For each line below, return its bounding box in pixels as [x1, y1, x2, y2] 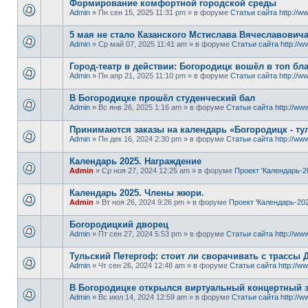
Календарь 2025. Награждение [69, 155, 201, 166]
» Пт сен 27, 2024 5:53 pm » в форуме [90, 229, 226, 238]
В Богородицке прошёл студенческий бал [69, 92, 255, 103]
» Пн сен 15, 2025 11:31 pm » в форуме [90, 8, 230, 16]
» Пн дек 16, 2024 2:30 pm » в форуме [90, 134, 226, 143]
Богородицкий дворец [69, 219, 168, 230]
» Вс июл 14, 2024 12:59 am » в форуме [90, 292, 232, 301]
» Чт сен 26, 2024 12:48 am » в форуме [90, 261, 230, 269]
